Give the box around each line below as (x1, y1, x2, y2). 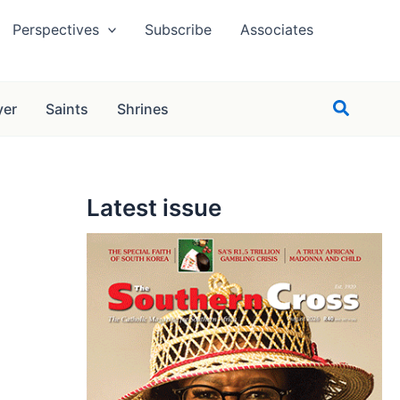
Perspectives (12, 20, 99, 38)
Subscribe (145, 20, 212, 38)
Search (332, 96, 391, 117)
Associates (240, 20, 314, 38)
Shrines (116, 100, 169, 118)
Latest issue (86, 194, 221, 221)
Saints (45, 100, 88, 118)
